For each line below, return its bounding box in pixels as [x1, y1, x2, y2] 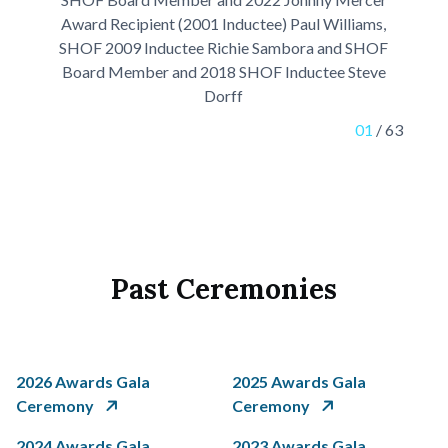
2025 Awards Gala [232, 371, 366, 391]
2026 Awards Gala [16, 371, 150, 391]
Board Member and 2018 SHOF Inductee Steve [61, 61, 386, 81]
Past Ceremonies [111, 270, 337, 307]
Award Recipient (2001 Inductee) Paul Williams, [61, 13, 387, 33]
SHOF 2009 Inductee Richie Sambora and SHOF [59, 37, 389, 57]
